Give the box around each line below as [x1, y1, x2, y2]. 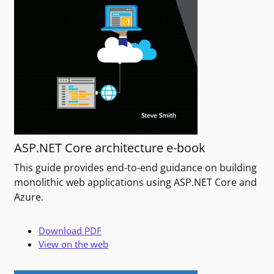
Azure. [14, 190, 43, 204]
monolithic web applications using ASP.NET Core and [14, 176, 257, 190]
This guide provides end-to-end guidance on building [14, 161, 257, 175]
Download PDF [39, 224, 102, 237]
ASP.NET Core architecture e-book [14, 139, 206, 157]
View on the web [39, 238, 108, 251]
